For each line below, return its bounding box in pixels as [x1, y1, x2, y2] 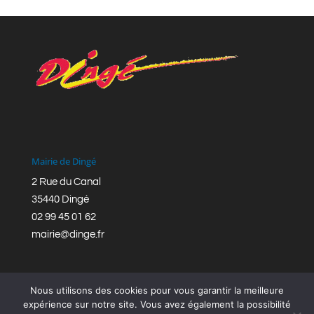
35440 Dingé [31, 194, 89, 205]
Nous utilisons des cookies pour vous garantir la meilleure [30, 285, 284, 296]
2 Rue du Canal [31, 177, 101, 188]
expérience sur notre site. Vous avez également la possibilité [23, 299, 291, 310]
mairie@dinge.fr [31, 229, 104, 240]
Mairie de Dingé [31, 155, 96, 168]
